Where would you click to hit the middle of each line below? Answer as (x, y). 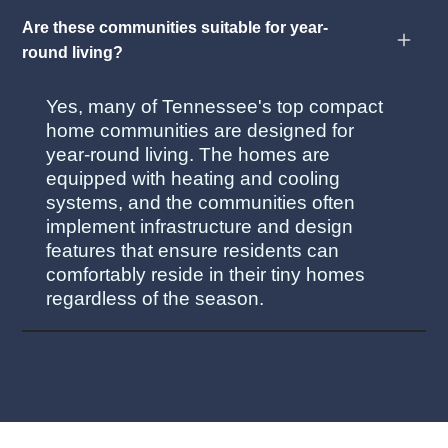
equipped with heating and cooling (193, 178)
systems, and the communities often (201, 202)
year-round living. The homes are (188, 154)
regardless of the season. (155, 298)
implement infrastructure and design (200, 226)
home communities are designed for (200, 130)
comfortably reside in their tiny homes (206, 274)
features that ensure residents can (193, 250)
